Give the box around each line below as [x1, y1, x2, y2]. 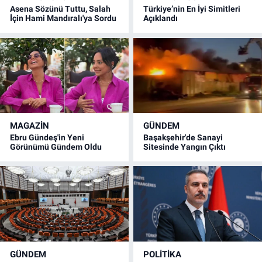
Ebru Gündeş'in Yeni [10, 132, 84, 142]
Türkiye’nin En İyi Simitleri [143, 4, 241, 14]
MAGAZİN [10, 120, 49, 131]
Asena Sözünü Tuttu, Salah [10, 4, 111, 14]
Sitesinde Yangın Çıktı [143, 142, 226, 151]
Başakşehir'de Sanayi [143, 132, 223, 142]
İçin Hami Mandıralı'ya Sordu [10, 13, 116, 23]
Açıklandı [143, 13, 178, 23]
